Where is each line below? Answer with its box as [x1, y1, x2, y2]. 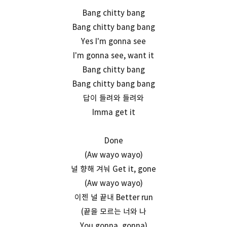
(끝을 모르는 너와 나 [81, 206, 146, 216]
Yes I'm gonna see [81, 36, 146, 46]
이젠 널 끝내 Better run [74, 192, 153, 202]
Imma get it [92, 107, 135, 117]
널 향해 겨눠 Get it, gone [71, 164, 156, 174]
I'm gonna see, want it [73, 50, 154, 60]
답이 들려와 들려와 [83, 93, 144, 103]
